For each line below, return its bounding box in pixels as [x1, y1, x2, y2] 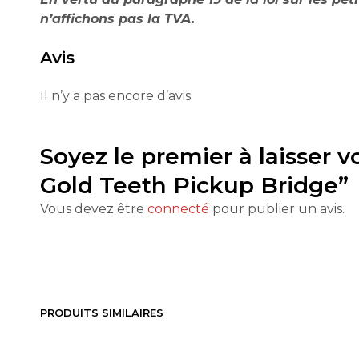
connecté [147, 201, 209, 216]
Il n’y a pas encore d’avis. [40, 88, 193, 103]
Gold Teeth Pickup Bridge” [40, 171, 349, 199]
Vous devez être [40, 201, 147, 216]
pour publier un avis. [209, 201, 345, 216]
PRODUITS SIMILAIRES [40, 306, 163, 319]
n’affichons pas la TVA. [40, 11, 195, 26]
